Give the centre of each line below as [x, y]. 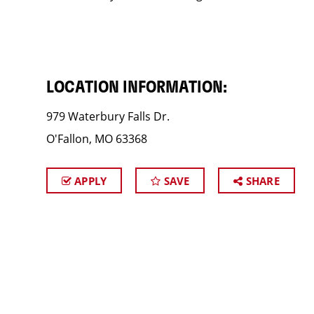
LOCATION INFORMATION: [136, 88]
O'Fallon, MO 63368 [96, 139]
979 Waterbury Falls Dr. [108, 116]
